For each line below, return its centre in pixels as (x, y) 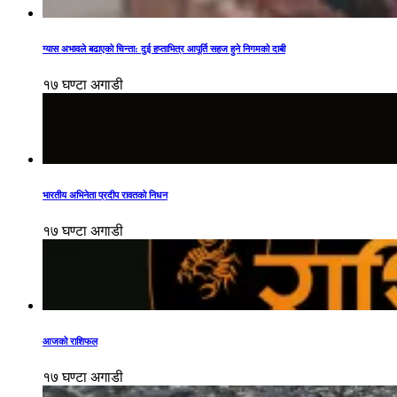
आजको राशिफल (70, 342)
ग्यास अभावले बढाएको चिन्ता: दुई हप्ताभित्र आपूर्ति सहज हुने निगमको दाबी (164, 49)
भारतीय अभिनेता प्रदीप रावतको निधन (105, 195)
